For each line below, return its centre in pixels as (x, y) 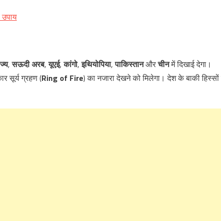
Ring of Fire (62, 78)
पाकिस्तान (129, 64)
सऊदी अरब (28, 64)
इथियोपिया (96, 64)
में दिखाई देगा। (190, 64)
